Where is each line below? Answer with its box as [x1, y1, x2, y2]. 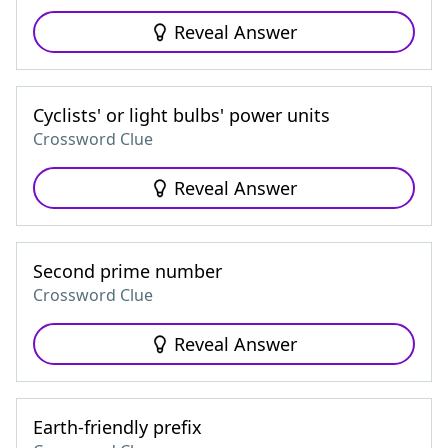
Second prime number [33, 259, 222, 283]
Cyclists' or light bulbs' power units [33, 103, 330, 127]
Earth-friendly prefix [33, 415, 202, 439]
